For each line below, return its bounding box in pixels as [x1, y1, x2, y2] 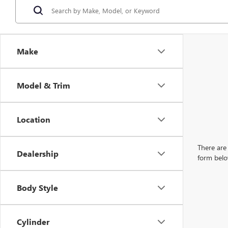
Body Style [17, 182, 58, 193]
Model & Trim [17, 80, 70, 91]
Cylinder [17, 216, 49, 227]
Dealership [17, 148, 59, 159]
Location [17, 114, 50, 125]
